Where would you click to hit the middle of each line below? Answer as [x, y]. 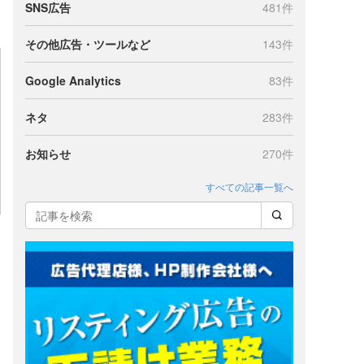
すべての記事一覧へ [249, 186]
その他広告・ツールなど [88, 44]
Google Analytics [73, 80]
